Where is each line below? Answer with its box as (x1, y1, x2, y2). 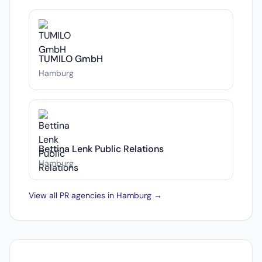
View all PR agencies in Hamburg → (29, 190, 162, 201)
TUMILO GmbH (39, 53, 103, 65)
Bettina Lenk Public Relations (39, 143, 164, 155)
